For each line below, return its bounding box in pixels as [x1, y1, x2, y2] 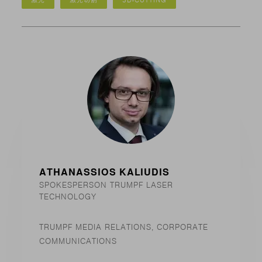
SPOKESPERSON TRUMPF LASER [39, 181, 174, 190]
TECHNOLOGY [39, 192, 97, 202]
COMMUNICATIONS [39, 237, 118, 246]
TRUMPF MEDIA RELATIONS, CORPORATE [39, 223, 209, 232]
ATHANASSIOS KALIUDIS [39, 167, 170, 178]
